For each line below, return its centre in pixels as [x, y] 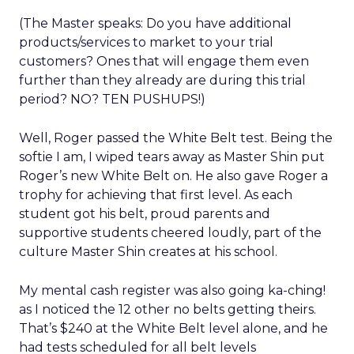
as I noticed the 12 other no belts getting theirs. [168, 309]
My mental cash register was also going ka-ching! [172, 290]
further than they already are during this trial [162, 80]
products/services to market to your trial [146, 42]
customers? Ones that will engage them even [164, 61]
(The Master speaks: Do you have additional [155, 23]
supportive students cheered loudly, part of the [170, 233]
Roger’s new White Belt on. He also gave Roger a [173, 176]
